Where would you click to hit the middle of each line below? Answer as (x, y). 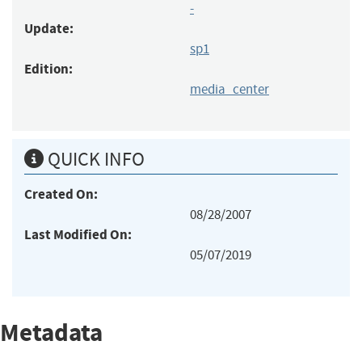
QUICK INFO (94, 159)
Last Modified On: (78, 234)
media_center (229, 89)
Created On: (61, 194)
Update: (49, 28)
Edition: (48, 69)
